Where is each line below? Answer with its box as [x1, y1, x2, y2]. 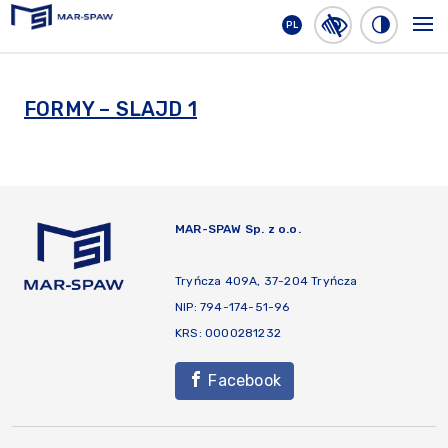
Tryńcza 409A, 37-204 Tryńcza [175, 274, 358, 288]
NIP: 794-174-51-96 [175, 300, 290, 314]
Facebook [204, 371, 282, 390]
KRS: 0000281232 [175, 326, 281, 340]
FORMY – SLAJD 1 [24, 97, 197, 121]
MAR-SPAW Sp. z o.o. [175, 222, 301, 236]
